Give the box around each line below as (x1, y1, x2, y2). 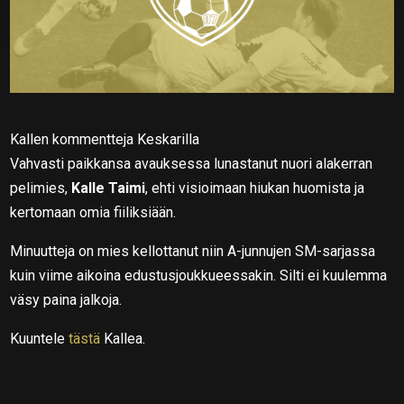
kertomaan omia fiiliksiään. (10, 203, 177, 221)
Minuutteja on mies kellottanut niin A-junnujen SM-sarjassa (10, 242, 376, 260)
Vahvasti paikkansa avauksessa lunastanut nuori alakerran (10, 154, 373, 172)
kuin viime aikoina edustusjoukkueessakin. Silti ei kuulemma (10, 266, 388, 284)
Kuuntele (10, 329, 69, 347)
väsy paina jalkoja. (10, 290, 123, 308)
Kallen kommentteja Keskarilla (10, 130, 200, 148)
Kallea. (100, 329, 146, 347)
